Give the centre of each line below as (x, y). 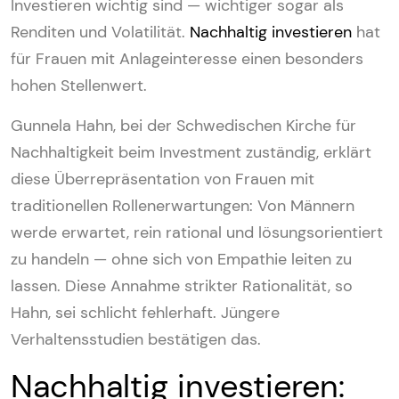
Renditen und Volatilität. (100, 32)
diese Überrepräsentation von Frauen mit (163, 179)
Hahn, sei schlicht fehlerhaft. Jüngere (145, 312)
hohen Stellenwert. (79, 85)
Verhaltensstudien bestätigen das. (136, 339)
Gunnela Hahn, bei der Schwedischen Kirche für (183, 125)
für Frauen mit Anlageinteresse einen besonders (187, 58)
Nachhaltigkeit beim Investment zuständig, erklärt (191, 152)
